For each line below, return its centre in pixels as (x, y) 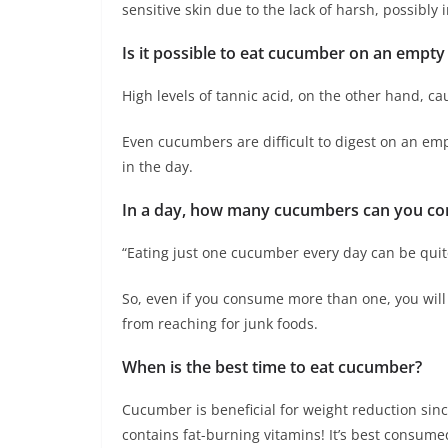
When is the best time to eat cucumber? (272, 367)
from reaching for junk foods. (220, 324)
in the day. (157, 167)
